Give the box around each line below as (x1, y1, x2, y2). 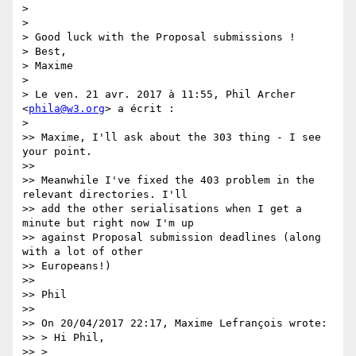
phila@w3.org (29, 103, 105, 115)
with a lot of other (22, 246, 143, 258)
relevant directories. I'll (22, 188, 188, 201)
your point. (22, 145, 92, 158)
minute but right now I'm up (22, 217, 194, 230)
